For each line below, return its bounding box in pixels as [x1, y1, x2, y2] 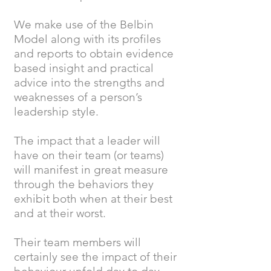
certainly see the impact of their [14, 250, 177, 264]
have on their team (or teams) [14, 148, 164, 162]
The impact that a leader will [14, 134, 160, 148]
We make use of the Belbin [14, 18, 154, 31]
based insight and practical [14, 61, 154, 75]
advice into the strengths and [14, 76, 165, 90]
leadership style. [14, 105, 99, 119]
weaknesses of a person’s [14, 90, 142, 104]
